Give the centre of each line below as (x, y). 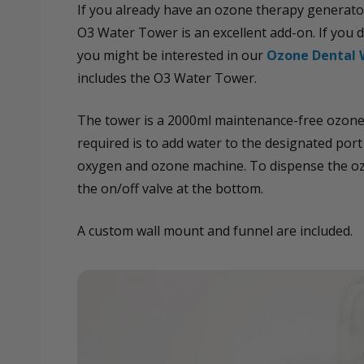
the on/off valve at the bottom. (170, 188)
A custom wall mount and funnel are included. (215, 230)
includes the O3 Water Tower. (167, 78)
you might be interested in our (172, 55)
